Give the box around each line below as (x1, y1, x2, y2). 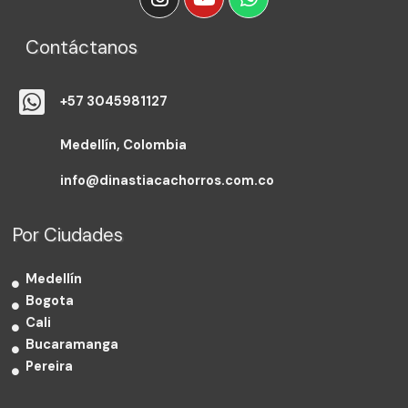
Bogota (25, 292, 75, 311)
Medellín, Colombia (60, 137, 188, 155)
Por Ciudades (12, 223, 124, 248)
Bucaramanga (25, 336, 119, 354)
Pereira (25, 358, 74, 376)
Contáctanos (25, 36, 138, 60)
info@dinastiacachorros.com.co (60, 172, 275, 190)
